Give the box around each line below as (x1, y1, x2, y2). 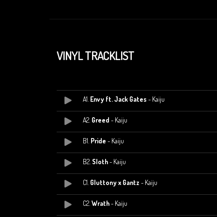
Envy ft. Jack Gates (90, 95, 147, 104)
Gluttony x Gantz (90, 178, 139, 187)
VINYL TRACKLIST (57, 48, 134, 63)
